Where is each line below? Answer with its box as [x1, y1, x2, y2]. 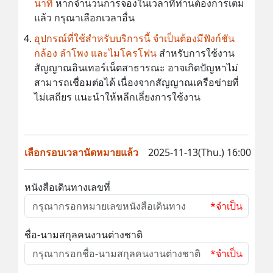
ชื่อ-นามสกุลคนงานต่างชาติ [24, 227, 143, 241]
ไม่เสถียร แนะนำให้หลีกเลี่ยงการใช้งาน [34, 90, 200, 104]
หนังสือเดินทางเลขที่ [24, 180, 110, 194]
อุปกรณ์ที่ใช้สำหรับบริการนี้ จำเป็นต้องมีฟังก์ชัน [34, 31, 235, 45]
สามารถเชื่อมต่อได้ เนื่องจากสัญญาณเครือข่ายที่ [34, 75, 239, 89]
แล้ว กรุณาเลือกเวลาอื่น [34, 10, 135, 24]
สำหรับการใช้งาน [159, 46, 235, 60]
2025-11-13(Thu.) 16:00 [148, 145, 251, 159]
